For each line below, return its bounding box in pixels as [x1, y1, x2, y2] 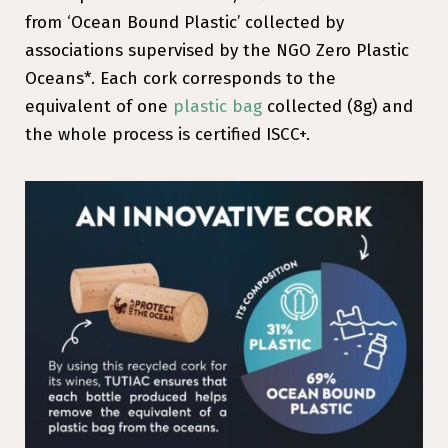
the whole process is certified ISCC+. [25, 123, 310, 145]
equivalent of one [25, 95, 173, 117]
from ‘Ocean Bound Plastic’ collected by [25, 11, 344, 33]
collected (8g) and [262, 95, 413, 117]
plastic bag [173, 95, 262, 117]
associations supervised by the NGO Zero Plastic [25, 39, 409, 61]
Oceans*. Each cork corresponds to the [25, 67, 336, 89]
